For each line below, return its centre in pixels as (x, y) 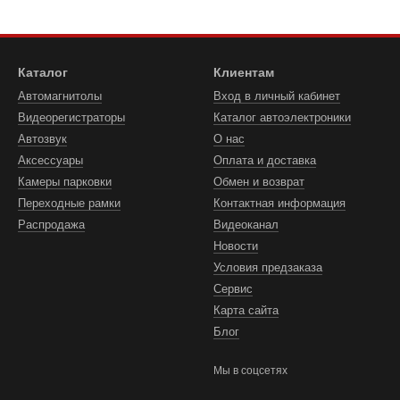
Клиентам (244, 72)
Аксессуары (50, 160)
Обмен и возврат (259, 182)
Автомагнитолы (60, 96)
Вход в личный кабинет (277, 96)
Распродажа (51, 225)
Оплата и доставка (265, 160)
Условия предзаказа (268, 267)
